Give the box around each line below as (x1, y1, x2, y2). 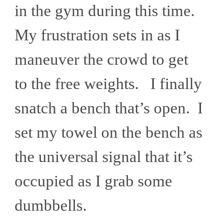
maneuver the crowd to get (15, 50, 188, 68)
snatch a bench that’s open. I (15, 99, 203, 117)
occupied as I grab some (15, 172, 172, 190)
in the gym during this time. (15, 1, 199, 19)
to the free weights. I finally (15, 74, 202, 92)
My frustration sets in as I (15, 26, 180, 44)
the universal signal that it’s (15, 147, 193, 165)
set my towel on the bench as (15, 123, 202, 141)
